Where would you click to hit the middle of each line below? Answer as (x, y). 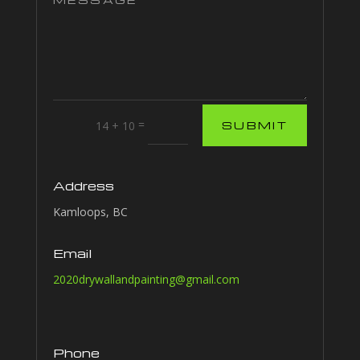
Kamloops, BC (90, 211)
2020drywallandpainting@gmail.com (146, 279)
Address (83, 185)
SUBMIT (255, 125)
